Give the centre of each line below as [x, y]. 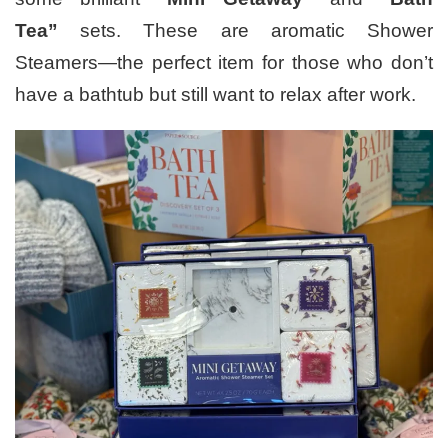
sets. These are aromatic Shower [245, 30]
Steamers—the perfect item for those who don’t [224, 62]
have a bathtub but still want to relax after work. [215, 94]
